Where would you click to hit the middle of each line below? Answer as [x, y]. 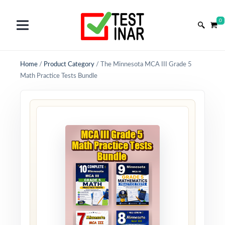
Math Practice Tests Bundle [59, 76]
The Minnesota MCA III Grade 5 [146, 65]
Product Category [69, 65]
